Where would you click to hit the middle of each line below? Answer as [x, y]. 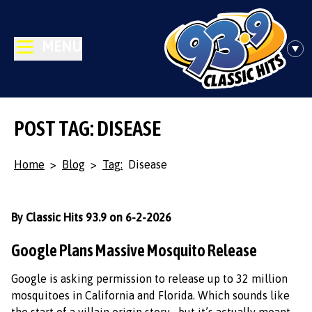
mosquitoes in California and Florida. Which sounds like [150, 295]
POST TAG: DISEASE [87, 128]
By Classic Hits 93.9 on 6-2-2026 [91, 217]
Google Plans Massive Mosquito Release [134, 250]
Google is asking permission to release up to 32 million [149, 279]
